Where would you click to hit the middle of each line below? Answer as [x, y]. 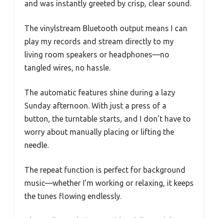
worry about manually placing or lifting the [99, 132]
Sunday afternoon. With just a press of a [95, 105]
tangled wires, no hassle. [67, 67]
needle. [36, 145]
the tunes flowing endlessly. [73, 196]
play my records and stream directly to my [99, 41]
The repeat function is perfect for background [105, 170]
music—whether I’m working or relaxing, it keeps [109, 183]
